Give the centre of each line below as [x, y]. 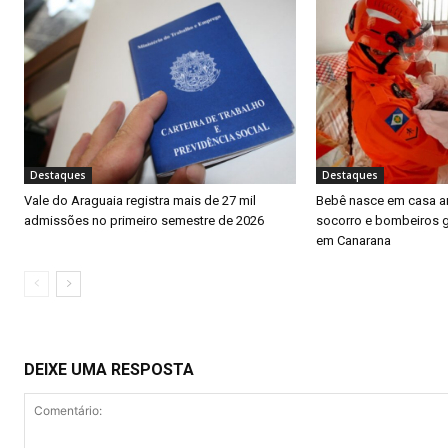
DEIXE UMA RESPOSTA [109, 369]
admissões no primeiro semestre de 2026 [144, 220]
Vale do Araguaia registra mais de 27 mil [140, 200]
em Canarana [354, 240]
